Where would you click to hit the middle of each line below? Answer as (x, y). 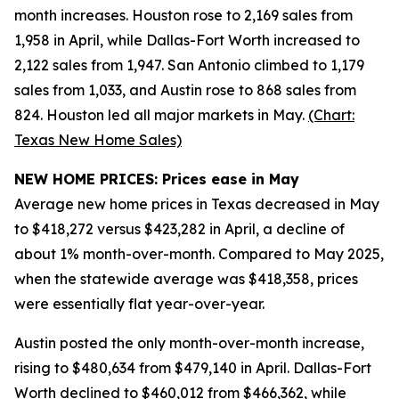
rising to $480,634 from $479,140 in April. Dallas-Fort (193, 368)
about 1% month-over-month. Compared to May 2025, (199, 254)
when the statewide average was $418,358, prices (186, 279)
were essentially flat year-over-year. (139, 304)
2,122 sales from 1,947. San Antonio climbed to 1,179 (189, 65)
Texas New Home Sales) (98, 140)
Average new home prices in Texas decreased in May (197, 204)
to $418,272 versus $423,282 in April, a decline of (179, 229)
